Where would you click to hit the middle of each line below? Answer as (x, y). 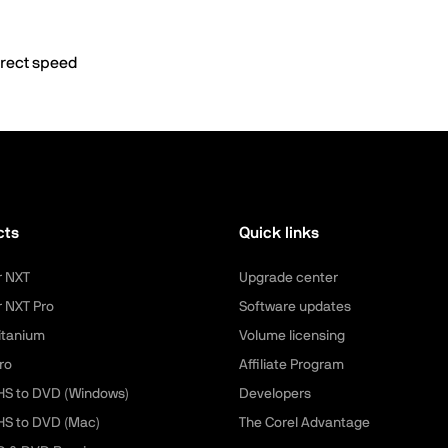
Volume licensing (291, 336)
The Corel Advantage (304, 423)
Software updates (294, 307)
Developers (274, 394)
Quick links (278, 233)
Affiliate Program (291, 365)
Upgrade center (288, 278)
